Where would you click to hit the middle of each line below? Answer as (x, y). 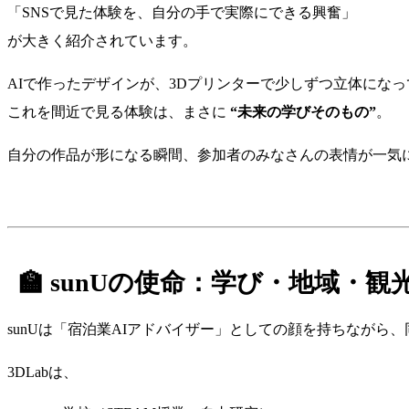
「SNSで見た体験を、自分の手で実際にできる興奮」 (182, 12)
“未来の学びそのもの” (303, 111)
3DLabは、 (42, 372)
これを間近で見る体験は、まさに (119, 111)
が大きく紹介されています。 (102, 40)
